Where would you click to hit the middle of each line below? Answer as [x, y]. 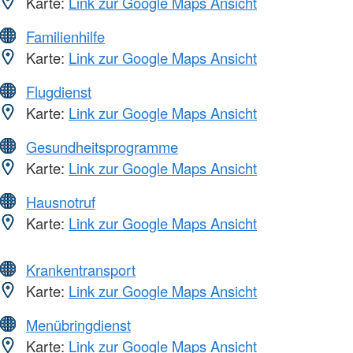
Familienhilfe [65, 36]
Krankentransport [81, 269]
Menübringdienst [78, 324]
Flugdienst [59, 91]
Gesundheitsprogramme [102, 146]
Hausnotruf [61, 201]
